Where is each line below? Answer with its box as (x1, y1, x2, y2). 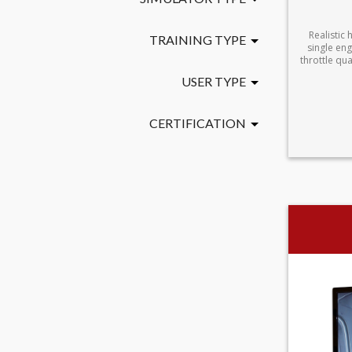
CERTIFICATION (149, 115, 246, 130)
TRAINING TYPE (149, 32, 246, 47)
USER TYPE (181, 74, 246, 89)
